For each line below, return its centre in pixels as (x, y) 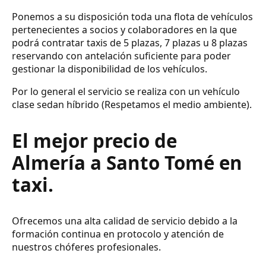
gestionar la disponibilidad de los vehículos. (110, 69)
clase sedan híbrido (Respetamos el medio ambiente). (132, 105)
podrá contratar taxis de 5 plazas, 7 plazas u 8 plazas (130, 43)
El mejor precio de (94, 140)
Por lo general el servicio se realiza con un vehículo (126, 92)
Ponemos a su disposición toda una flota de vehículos (132, 17)
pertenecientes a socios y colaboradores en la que (124, 30)
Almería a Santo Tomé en (127, 162)
